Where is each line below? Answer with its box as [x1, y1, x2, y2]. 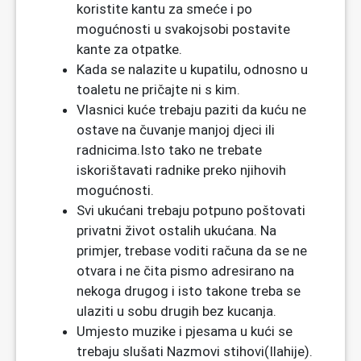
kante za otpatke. [77, 41, 182, 58]
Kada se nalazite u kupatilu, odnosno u [77, 61, 308, 78]
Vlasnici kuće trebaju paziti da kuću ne [77, 102, 306, 118]
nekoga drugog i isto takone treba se [77, 283, 301, 300]
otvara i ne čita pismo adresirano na [77, 263, 294, 280]
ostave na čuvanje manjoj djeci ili [77, 122, 275, 139]
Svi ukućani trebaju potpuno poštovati [77, 202, 305, 219]
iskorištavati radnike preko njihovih [77, 162, 286, 179]
